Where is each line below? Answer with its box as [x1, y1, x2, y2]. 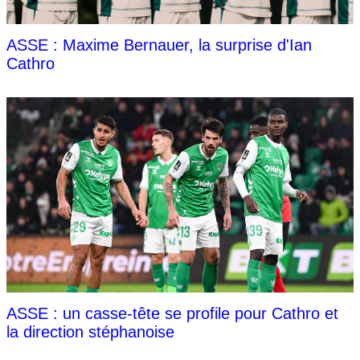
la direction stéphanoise [6, 322, 174, 341]
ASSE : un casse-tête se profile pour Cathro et [6, 304, 338, 322]
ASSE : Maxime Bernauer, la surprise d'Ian [6, 35, 312, 54]
